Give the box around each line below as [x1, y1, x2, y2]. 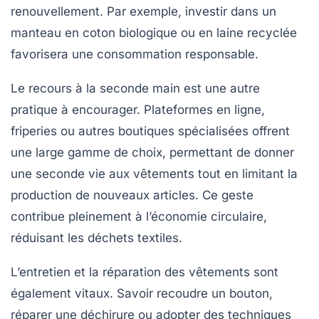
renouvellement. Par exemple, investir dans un [11, 4, 276, 19]
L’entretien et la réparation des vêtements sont [11, 265, 278, 280]
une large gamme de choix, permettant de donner [11, 145, 294, 160]
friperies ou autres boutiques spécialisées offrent [11, 124, 290, 139]
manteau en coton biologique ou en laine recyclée [11, 26, 297, 41]
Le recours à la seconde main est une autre [11, 81, 260, 96]
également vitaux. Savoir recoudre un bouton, [11, 286, 273, 301]
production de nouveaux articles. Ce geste [11, 188, 253, 203]
